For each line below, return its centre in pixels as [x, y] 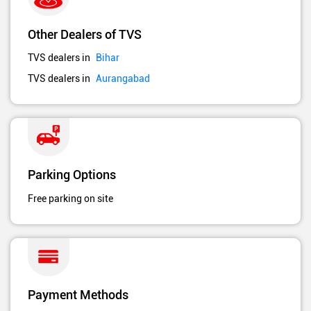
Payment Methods [78, 295]
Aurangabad [123, 78]
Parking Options [72, 174]
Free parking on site [70, 199]
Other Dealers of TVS [85, 34]
